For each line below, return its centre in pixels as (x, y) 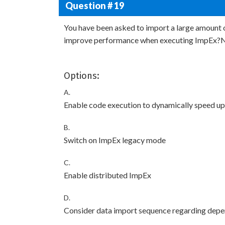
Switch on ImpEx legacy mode (115, 140)
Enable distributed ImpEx (107, 175)
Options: (82, 76)
